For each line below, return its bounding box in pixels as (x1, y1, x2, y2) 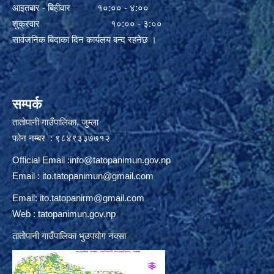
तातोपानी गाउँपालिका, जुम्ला (12, 117, 98, 128)
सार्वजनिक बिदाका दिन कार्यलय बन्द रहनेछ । (12, 34, 157, 45)
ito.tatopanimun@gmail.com (42, 171, 154, 182)
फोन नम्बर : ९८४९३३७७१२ (12, 133, 110, 144)
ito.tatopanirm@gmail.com (40, 193, 144, 204)
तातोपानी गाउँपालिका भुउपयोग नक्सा (12, 231, 126, 242)
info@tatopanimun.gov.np (70, 155, 171, 166)
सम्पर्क (12, 97, 42, 113)
